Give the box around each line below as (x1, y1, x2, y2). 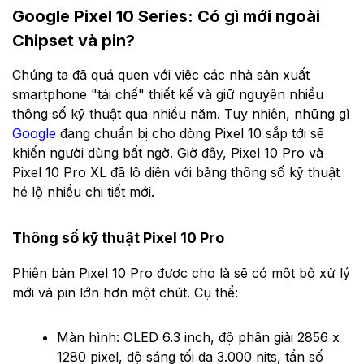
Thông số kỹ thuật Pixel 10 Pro (12, 229, 224, 247)
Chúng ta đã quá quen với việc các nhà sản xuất (12, 66, 310, 83)
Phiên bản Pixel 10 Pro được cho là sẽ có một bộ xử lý (12, 265, 350, 282)
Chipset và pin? (12, 30, 135, 50)
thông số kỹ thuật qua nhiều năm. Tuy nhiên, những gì (12, 105, 349, 122)
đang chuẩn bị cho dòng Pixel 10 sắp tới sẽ (56, 124, 324, 141)
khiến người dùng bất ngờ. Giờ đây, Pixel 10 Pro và (12, 144, 323, 161)
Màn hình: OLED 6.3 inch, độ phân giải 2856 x (57, 329, 340, 346)
